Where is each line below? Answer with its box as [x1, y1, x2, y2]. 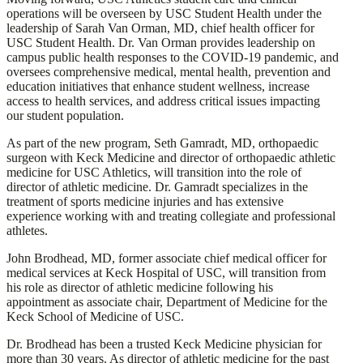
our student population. [6, 109, 124, 123]
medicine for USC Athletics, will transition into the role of [6, 165, 301, 180]
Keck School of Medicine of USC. [6, 310, 184, 324]
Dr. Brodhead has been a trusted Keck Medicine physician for [6, 337, 322, 352]
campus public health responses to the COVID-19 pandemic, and [6, 50, 339, 65]
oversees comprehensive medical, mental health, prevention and [6, 65, 331, 79]
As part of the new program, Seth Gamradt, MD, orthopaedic [6, 136, 318, 151]
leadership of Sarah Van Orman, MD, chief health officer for [6, 21, 314, 36]
